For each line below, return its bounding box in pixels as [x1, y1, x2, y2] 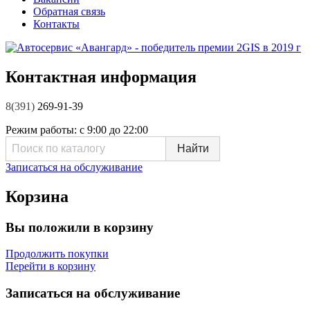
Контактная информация [6, 67, 197, 86]
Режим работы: [6, 123, 80, 136]
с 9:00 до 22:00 [80, 123, 148, 136]
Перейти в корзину [6, 260, 95, 273]
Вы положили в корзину [6, 219, 154, 235]
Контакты [33, 17, 80, 30]
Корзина [6, 187, 69, 206]
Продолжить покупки [6, 248, 109, 260]
